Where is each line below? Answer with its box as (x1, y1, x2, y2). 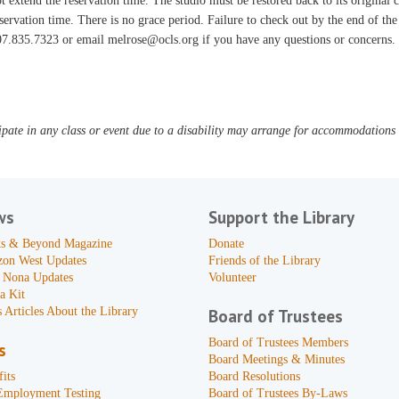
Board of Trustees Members (208, 336, 348, 349)
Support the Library (208, 207, 354, 228)
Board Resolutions (208, 370, 300, 383)
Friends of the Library (208, 254, 321, 267)
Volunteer (208, 271, 256, 284)
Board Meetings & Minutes (208, 353, 345, 366)
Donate (208, 237, 244, 250)
